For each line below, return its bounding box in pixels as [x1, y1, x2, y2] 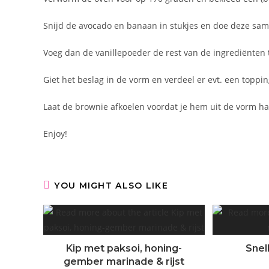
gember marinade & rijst [64, 255, 185, 267]
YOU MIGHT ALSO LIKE [54, 180, 169, 191]
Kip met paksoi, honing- [66, 242, 183, 254]
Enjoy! [43, 127, 67, 139]
